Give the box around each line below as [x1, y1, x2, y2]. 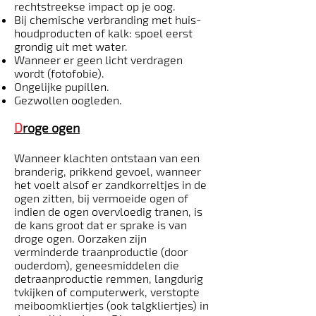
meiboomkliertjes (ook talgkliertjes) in [14, 298, 209, 312]
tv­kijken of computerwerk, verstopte [14, 285, 200, 298]
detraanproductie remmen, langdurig [14, 272, 203, 285]
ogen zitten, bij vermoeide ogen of [14, 191, 188, 205]
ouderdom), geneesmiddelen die [14, 258, 179, 272]
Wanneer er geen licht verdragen [14, 53, 183, 66]
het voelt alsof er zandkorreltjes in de [14, 178, 207, 191]
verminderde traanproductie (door [14, 245, 188, 258]
